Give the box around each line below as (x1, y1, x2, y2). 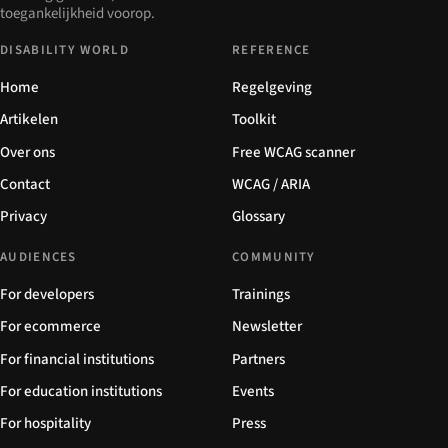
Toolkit (232, 109, 276, 131)
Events (232, 380, 274, 402)
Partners (232, 348, 285, 370)
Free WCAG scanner (232, 141, 355, 163)
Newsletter (232, 316, 302, 338)
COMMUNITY (232, 248, 316, 267)
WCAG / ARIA (232, 173, 310, 195)
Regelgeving (232, 77, 312, 99)
